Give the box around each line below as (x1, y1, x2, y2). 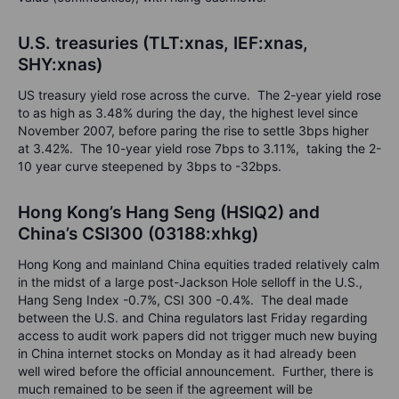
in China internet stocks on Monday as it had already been (18, 346, 356, 362)
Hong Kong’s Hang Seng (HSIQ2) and (18, 202, 320, 224)
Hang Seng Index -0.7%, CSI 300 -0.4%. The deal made (18, 292, 348, 308)
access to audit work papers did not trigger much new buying (18, 328, 378, 344)
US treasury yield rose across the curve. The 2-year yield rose (18, 87, 381, 103)
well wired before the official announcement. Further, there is (18, 363, 373, 379)
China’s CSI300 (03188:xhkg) (18, 224, 258, 245)
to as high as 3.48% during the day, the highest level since (18, 105, 358, 121)
